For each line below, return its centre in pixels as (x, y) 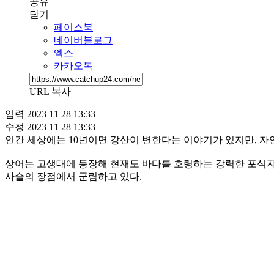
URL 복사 (50, 91)
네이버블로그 (83, 40)
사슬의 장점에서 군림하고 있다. (78, 176)
